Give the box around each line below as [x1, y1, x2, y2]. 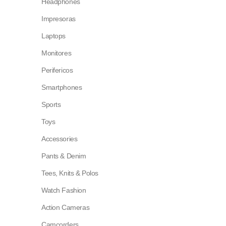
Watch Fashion [41, 186, 86, 194]
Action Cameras [41, 203, 90, 211]
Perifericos [41, 66, 73, 74]
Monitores [41, 48, 72, 57]
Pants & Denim [41, 151, 86, 160]
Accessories [41, 134, 78, 143]
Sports [41, 100, 61, 108]
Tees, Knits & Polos [41, 168, 99, 177]
